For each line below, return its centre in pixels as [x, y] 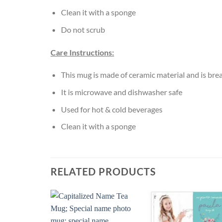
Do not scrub [83, 29]
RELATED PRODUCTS [103, 171]
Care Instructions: [82, 52]
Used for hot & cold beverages [111, 109]
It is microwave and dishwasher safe [121, 92]
